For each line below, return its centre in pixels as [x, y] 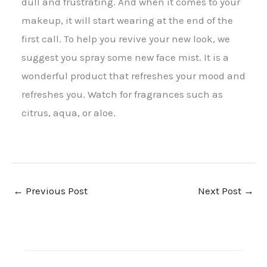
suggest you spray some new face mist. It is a [125, 57]
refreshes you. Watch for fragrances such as [122, 94]
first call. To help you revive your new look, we [126, 38]
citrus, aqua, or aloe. [69, 112]
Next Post [221, 190]
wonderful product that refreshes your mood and [133, 75]
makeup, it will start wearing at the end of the [127, 20]
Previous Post [55, 190]
